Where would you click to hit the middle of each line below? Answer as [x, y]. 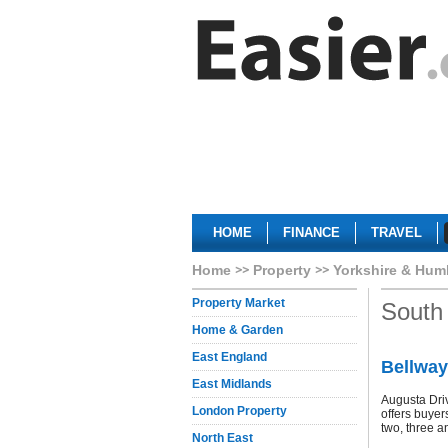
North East [222, 438]
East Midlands [232, 384]
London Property [239, 411]
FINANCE [311, 232]
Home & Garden [237, 330]
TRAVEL [396, 232]
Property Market [238, 303]
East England [229, 357]
